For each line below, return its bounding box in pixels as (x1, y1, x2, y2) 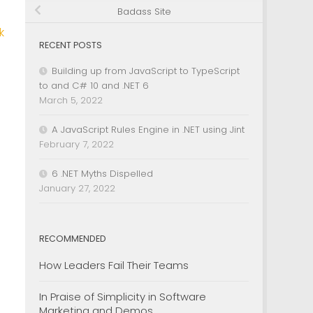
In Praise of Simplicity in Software (39, 289, 206, 304)
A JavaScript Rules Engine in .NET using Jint (52, 122, 245, 136)
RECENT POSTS (39, 38, 102, 51)
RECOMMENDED (39, 232, 106, 245)
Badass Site (117, 5, 171, 19)
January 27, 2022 (39, 181, 115, 195)
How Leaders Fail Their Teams (39, 257, 189, 272)
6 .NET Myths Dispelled (52, 166, 153, 180)
